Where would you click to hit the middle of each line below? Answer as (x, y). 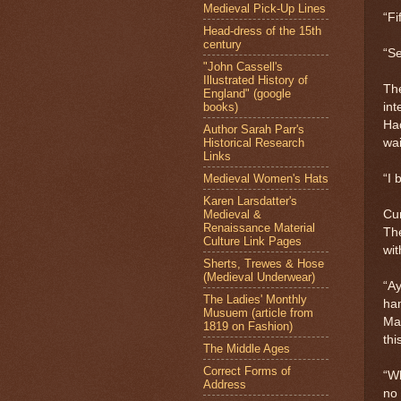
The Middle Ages (247, 348)
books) (221, 107)
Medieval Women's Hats (266, 178)
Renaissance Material (259, 227)
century (222, 44)
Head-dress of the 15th (262, 30)
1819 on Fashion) (248, 326)
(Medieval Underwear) (259, 277)
